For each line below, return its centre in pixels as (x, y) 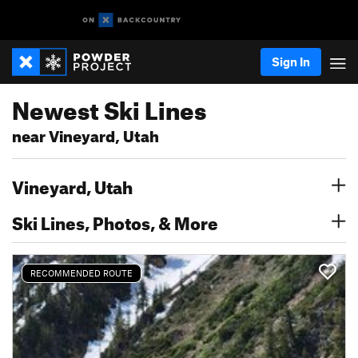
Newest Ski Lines (109, 106)
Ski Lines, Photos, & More (115, 220)
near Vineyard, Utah (86, 134)
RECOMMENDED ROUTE (82, 273)
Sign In (291, 62)
